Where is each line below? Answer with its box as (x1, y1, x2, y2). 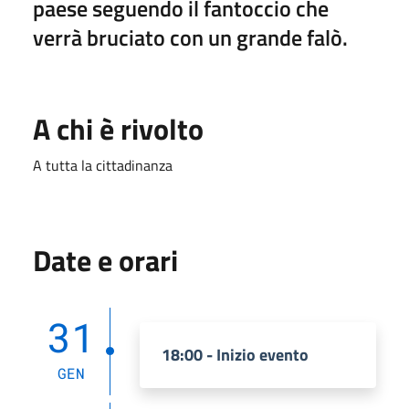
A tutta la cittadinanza (33, 153, 173, 176)
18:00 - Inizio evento (162, 341, 309, 367)
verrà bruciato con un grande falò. (33, 20, 348, 54)
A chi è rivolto (33, 106, 204, 151)
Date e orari (33, 237, 178, 282)
